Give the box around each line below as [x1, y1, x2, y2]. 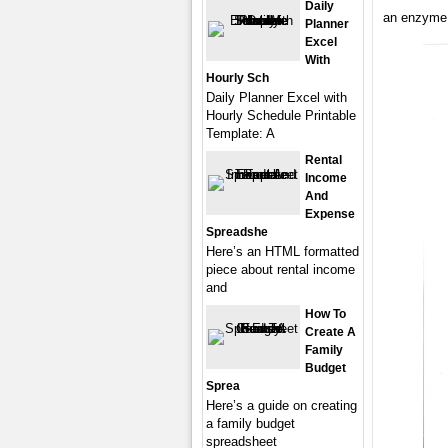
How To [305, 307, 346, 321]
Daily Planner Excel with [206, 90, 347, 105]
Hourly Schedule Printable [206, 108, 356, 123]
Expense [305, 207, 355, 221]
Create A [305, 325, 356, 339]
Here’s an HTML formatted [206, 244, 359, 259]
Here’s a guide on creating [206, 398, 357, 413]
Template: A [206, 126, 275, 141]
